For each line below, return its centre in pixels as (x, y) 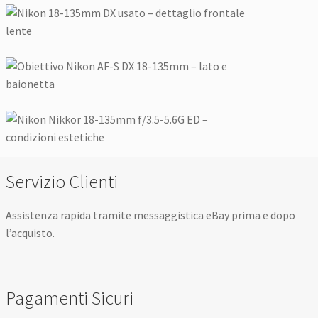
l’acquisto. (31, 232)
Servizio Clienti (62, 181)
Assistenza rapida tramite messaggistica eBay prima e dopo (151, 215)
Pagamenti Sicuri (70, 298)
